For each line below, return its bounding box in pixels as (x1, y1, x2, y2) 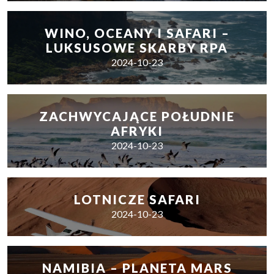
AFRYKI (111, 124, 163, 138)
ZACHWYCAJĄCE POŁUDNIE (39, 109, 235, 124)
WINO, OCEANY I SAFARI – (44, 26, 230, 40)
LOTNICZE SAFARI (73, 192, 201, 207)
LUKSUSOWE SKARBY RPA (46, 40, 228, 55)
